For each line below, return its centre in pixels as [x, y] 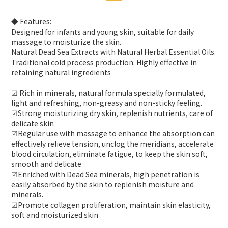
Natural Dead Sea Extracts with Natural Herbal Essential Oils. [113, 52]
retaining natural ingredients [61, 72]
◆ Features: [31, 21]
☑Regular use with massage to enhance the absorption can [113, 133]
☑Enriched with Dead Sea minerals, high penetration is [105, 174]
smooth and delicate [46, 164]
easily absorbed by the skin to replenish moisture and [103, 184]
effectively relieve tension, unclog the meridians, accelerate [112, 144]
